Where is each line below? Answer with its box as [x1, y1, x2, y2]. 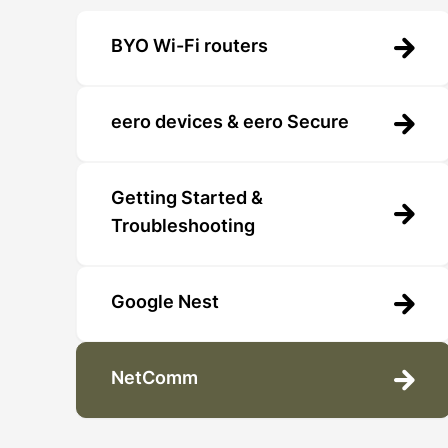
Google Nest [111, 294, 219, 313]
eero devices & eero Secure [111, 114, 349, 133]
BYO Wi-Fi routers [111, 38, 268, 57]
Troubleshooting [111, 218, 255, 237]
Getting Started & [111, 190, 263, 209]
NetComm [111, 370, 198, 389]
